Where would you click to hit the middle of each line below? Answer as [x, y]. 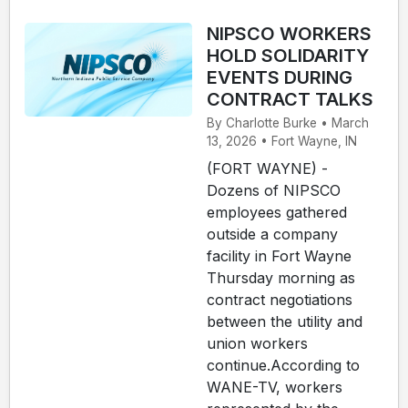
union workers [257, 344]
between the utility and [285, 322]
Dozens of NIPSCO [274, 191]
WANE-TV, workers [275, 388]
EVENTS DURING [280, 77]
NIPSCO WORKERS [289, 33]
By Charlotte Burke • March [288, 123]
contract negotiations [280, 300]
